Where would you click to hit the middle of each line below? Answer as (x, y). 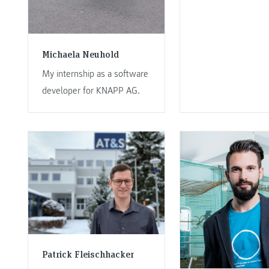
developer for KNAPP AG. (91, 90)
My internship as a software (95, 74)
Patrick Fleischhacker (88, 254)
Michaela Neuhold (80, 53)
